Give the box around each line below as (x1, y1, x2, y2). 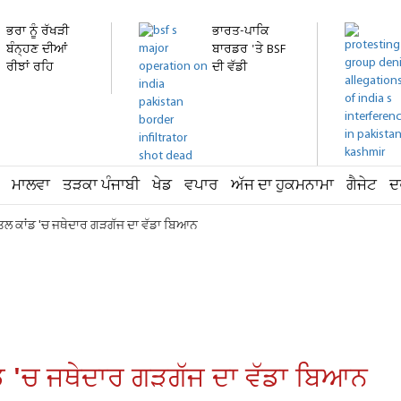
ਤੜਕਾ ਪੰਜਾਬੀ (63, 175, 140, 196)
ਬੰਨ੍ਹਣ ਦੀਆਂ (6, 41, 67, 58)
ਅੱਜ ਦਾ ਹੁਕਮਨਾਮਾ (231, 175, 334, 196)
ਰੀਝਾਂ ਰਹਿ (6, 59, 54, 76)
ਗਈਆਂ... (6, 77, 48, 94)
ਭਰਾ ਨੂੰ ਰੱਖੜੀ (6, 23, 69, 40)
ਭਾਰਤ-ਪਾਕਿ (212, 23, 269, 40)
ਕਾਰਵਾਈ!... (212, 77, 267, 94)
